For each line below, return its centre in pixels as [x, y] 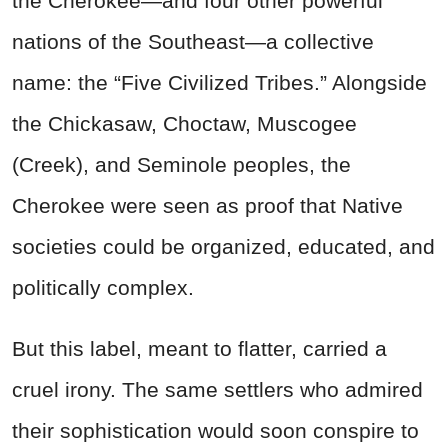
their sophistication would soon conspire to [215, 430]
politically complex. [103, 287]
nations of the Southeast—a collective [193, 41]
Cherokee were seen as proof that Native [207, 205]
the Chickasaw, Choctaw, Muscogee [184, 123]
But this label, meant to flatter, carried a [199, 348]
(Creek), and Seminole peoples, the [181, 164]
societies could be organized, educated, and [223, 246]
